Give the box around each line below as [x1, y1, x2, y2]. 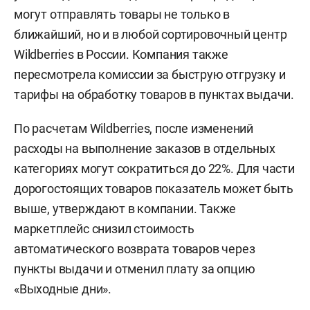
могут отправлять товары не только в [14, 7, 230, 22]
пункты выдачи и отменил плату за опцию [14, 262, 255, 277]
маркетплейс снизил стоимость [14, 221, 194, 237]
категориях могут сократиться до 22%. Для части [14, 161, 295, 176]
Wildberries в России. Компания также [14, 47, 228, 62]
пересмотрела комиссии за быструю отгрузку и [14, 67, 286, 82]
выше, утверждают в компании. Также [14, 201, 237, 217]
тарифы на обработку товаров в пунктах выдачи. [14, 87, 294, 102]
